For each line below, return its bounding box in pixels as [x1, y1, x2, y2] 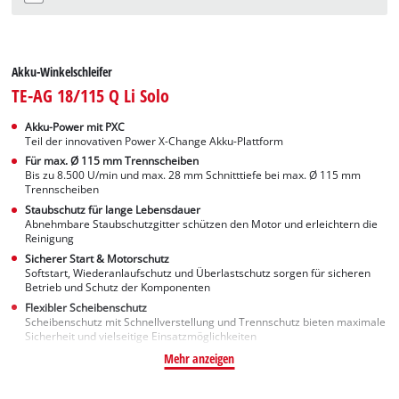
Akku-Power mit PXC [25, 119, 126, 134]
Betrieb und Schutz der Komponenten [25, 280, 211, 294]
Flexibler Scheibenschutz [25, 300, 148, 314]
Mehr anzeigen [164, 349, 235, 367]
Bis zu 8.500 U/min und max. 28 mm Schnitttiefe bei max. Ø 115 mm [25, 168, 362, 183]
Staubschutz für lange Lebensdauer [25, 203, 201, 217]
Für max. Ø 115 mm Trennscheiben [25, 154, 199, 168]
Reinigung [25, 232, 75, 246]
